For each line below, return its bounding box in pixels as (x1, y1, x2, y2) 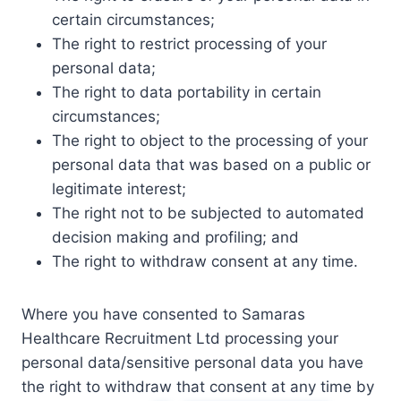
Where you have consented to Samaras (21, 305, 305, 323)
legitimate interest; (52, 180, 186, 198)
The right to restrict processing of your (52, 35, 327, 53)
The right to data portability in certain (52, 83, 321, 101)
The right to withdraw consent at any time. (52, 252, 358, 270)
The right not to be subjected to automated (52, 204, 364, 222)
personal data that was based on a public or (52, 156, 371, 174)
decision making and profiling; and (52, 228, 299, 246)
